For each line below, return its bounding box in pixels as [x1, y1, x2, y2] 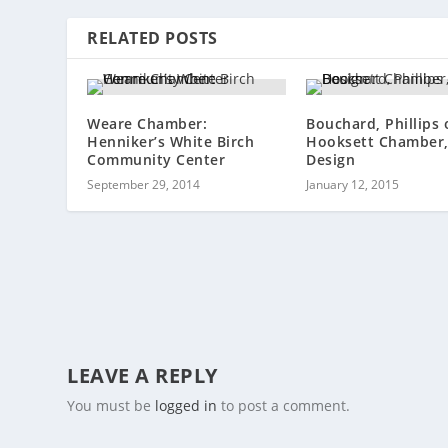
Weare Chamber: [87, 114, 208, 134]
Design [306, 150, 355, 170]
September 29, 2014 [87, 176, 201, 194]
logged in [155, 396, 218, 416]
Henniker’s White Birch [87, 132, 255, 152]
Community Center [87, 150, 226, 170]
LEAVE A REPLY [67, 362, 218, 390]
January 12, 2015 [306, 176, 399, 194]
